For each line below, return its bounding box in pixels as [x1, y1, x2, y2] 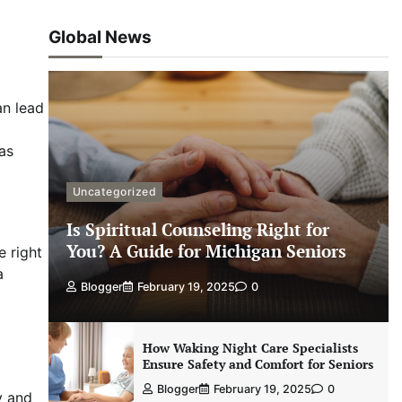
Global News [48, 27, 152, 48]
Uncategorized [72, 184, 157, 198]
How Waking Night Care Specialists [142, 339, 358, 356]
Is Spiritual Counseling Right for [66, 217, 329, 240]
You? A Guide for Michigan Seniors [66, 239, 346, 262]
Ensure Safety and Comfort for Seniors [142, 355, 373, 372]
